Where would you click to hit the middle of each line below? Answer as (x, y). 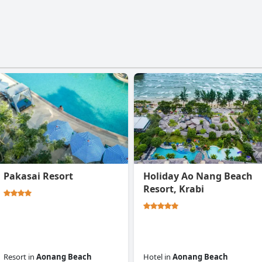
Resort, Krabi (174, 189)
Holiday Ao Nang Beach (198, 176)
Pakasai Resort (38, 176)
